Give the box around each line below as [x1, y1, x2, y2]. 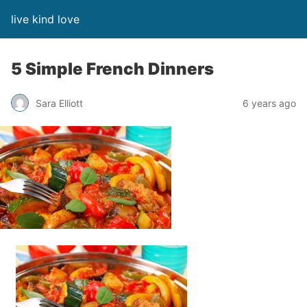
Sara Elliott [36, 97, 83, 109]
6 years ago [243, 97, 296, 109]
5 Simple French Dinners [11, 59, 214, 79]
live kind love [11, 12, 79, 26]
